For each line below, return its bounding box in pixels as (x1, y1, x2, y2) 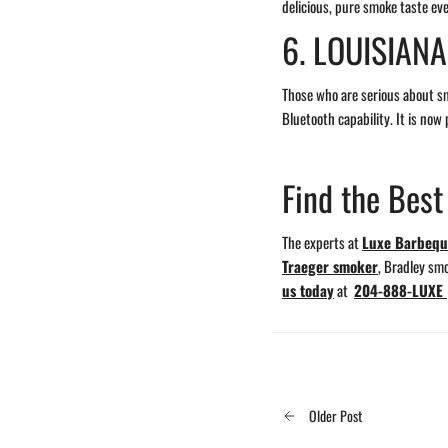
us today (282, 278, 334, 301)
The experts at (282, 230, 362, 253)
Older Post (309, 404, 362, 426)
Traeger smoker (282, 254, 378, 277)
